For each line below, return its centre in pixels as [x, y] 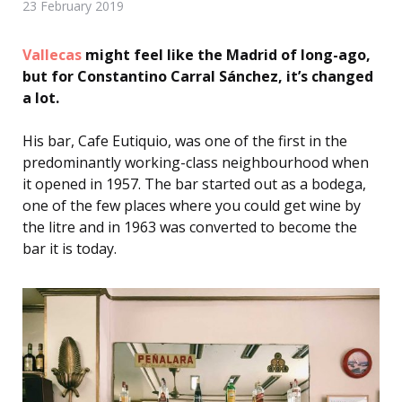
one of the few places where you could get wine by [192, 206]
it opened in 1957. [83, 184]
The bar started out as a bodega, [255, 184]
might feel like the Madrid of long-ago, [226, 55]
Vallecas [52, 55]
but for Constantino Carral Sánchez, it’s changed [198, 77]
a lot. [41, 98]
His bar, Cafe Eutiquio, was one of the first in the [185, 141]
